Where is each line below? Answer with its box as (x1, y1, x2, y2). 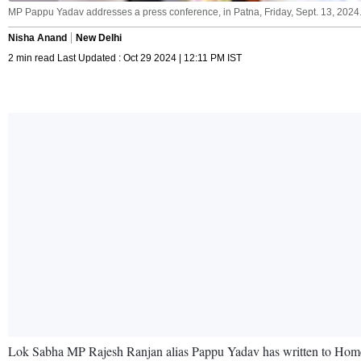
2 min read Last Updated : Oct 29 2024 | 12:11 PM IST (8, 52, 242, 64)
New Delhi (76, 31, 122, 44)
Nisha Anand (8, 31, 67, 44)
